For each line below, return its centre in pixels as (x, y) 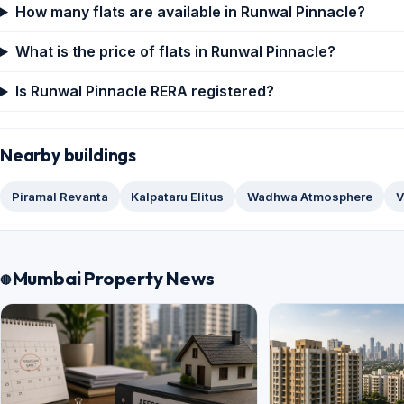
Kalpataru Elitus (178, 196)
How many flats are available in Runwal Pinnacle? (190, 11)
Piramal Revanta (60, 196)
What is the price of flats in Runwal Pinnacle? (175, 52)
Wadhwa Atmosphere (309, 196)
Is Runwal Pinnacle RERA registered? (144, 92)
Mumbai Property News (113, 278)
